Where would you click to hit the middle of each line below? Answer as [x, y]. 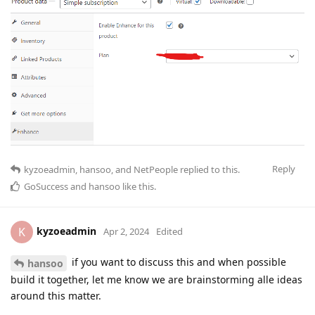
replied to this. [209, 170]
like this [137, 187]
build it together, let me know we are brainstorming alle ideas [156, 280]
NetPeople [156, 170]
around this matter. [56, 296]
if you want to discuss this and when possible [178, 262]
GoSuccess [46, 187]
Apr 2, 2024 [126, 232]
